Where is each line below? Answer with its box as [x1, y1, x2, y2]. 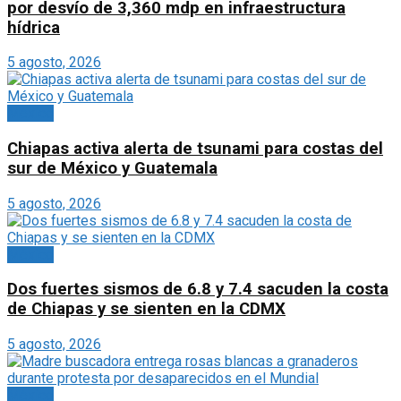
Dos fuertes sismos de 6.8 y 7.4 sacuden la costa [7, 279, 388, 300]
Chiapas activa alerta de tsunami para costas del [7, 138, 383, 158]
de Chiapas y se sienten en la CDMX [7, 299, 286, 320]
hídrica [7, 17, 60, 38]
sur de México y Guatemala [7, 158, 218, 178]
